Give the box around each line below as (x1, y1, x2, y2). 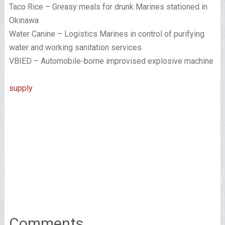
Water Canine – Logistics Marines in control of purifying (9, 29, 204, 39)
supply (9, 83, 33, 93)
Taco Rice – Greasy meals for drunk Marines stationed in (9, 2, 207, 12)
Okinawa (9, 16, 39, 26)
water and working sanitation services (9, 43, 142, 53)
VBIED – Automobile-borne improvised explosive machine (9, 56, 213, 66)
